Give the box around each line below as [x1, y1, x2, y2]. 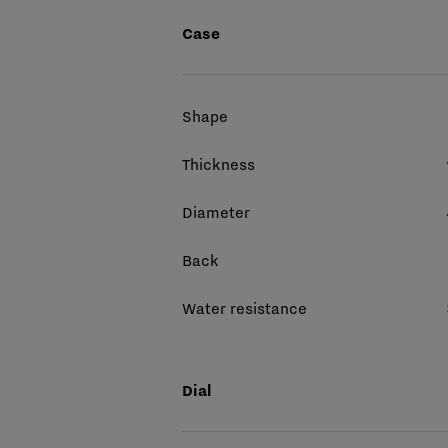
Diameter [182, 201, 250, 223]
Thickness [182, 153, 255, 175]
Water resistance [182, 297, 307, 319]
